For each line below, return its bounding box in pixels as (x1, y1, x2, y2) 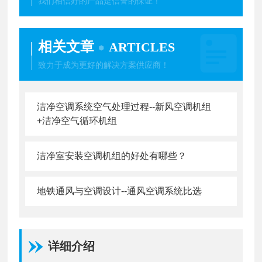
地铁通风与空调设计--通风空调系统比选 (37, 185, 202, 196)
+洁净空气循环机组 (37, 115, 118, 126)
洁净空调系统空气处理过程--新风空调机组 (37, 101, 212, 112)
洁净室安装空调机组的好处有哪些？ (37, 150, 187, 161)
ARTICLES (109, 39, 175, 54)
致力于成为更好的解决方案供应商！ (38, 60, 170, 70)
